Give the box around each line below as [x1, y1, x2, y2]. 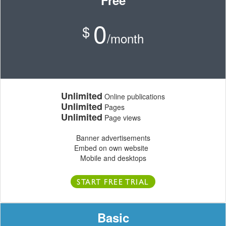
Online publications [102, 91, 165, 102]
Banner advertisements [76, 133, 150, 143]
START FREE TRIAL [77, 179, 149, 188]
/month [107, 29, 144, 47]
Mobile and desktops [80, 153, 146, 163]
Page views [102, 112, 141, 123]
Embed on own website [74, 143, 152, 153]
